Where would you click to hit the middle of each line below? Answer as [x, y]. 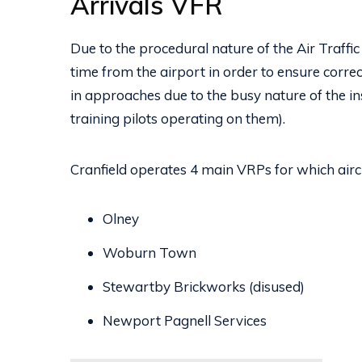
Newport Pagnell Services [184, 320]
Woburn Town [149, 252]
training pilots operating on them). [177, 118]
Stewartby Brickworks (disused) [203, 286]
